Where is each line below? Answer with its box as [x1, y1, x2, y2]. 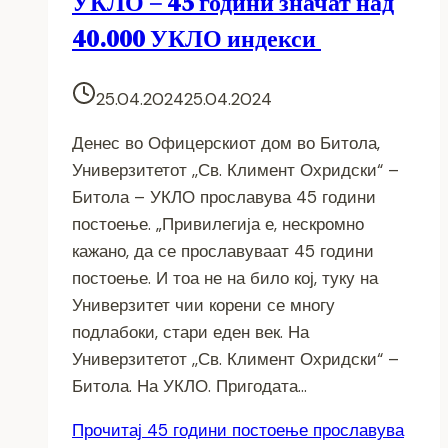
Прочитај [72, 418, 142, 441]
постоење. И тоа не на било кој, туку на [72, 266, 378, 289]
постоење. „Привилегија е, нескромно [72, 212, 364, 235]
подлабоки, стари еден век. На [72, 320, 309, 343]
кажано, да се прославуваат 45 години [72, 239, 374, 262]
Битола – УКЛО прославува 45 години [72, 185, 376, 208]
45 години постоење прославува [142, 418, 404, 441]
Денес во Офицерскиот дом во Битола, [72, 131, 380, 154]
